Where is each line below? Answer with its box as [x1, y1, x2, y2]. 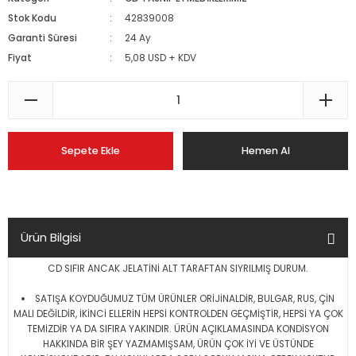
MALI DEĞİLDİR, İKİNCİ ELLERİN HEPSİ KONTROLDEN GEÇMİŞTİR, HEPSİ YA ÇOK [13, 308, 343, 320]
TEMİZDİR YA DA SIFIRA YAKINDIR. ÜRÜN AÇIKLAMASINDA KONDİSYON [27, 323, 329, 335]
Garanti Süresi [8, 32, 77, 44]
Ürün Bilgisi [21, 229, 81, 246]
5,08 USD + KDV [125, 52, 197, 64]
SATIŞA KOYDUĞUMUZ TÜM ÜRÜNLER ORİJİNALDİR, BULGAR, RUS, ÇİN [34, 292, 335, 305]
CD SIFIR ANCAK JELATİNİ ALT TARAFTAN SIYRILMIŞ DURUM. [48, 262, 308, 275]
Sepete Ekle [61, 144, 120, 157]
